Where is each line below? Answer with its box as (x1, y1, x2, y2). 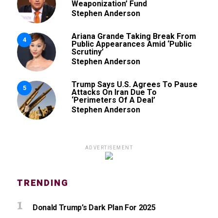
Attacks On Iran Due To (72, 88, 157, 97)
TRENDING (17, 177, 69, 190)
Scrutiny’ (72, 47, 104, 56)
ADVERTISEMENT (85, 145, 133, 150)
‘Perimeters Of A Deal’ (72, 95, 155, 105)
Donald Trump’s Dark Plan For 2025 (33, 202, 156, 214)
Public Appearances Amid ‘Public (72, 39, 192, 49)
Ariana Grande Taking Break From (72, 32, 196, 41)
